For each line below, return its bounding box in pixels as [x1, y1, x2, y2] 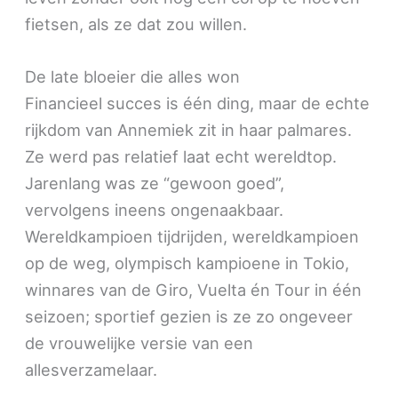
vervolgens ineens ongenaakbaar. [25, 200, 284, 220]
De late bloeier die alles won [25, 67, 241, 87]
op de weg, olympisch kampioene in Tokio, [25, 253, 350, 274]
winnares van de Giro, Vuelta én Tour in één [25, 280, 362, 300]
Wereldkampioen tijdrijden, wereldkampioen [25, 227, 360, 247]
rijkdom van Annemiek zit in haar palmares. [25, 120, 353, 140]
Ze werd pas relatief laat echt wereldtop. [25, 147, 338, 167]
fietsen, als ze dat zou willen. [25, 13, 248, 34]
